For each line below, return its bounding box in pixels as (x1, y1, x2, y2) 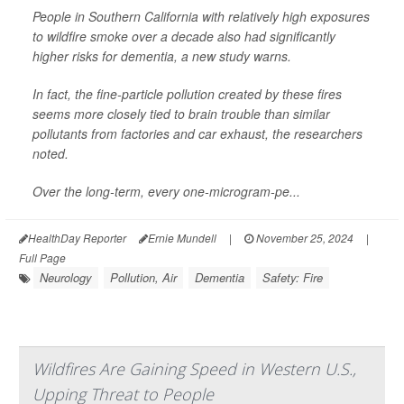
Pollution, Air (110, 268, 177, 286)
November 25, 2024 (253, 229, 353, 245)
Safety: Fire (262, 268, 323, 286)
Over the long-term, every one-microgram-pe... (32, 181, 300, 200)
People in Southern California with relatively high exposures (32, 6, 370, 25)
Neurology (40, 268, 92, 286)
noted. (32, 143, 69, 162)
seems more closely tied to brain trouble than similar (32, 104, 330, 123)
